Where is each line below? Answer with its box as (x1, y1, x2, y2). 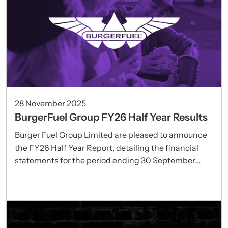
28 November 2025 (15, 98, 86, 108)
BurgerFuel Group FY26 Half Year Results (15, 110, 208, 123)
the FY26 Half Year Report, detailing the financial (15, 142, 198, 153)
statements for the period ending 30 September (15, 155, 195, 165)
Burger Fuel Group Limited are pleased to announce (15, 129, 207, 140)
